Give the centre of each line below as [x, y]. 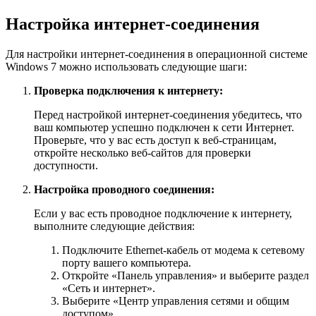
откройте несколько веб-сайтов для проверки [142, 153]
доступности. [66, 166]
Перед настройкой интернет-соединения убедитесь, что [168, 115]
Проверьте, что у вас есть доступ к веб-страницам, [155, 140]
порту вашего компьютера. [127, 263]
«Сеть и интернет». [109, 288]
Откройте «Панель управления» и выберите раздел [186, 276]
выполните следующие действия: [114, 226]
